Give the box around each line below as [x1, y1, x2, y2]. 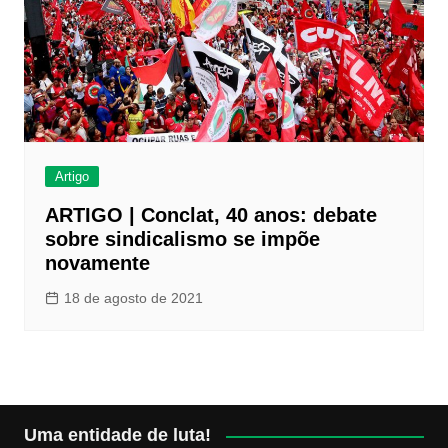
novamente [44, 252, 150, 275]
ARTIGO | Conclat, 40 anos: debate [44, 204, 377, 227]
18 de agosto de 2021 [63, 290, 203, 307]
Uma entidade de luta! [23, 425, 211, 446]
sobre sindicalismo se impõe [44, 228, 320, 251]
